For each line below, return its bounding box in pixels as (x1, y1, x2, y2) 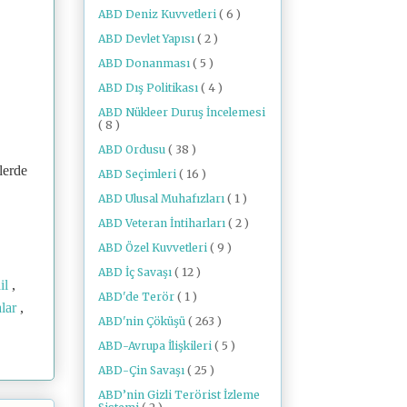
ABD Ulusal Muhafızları (98, 191, 227, 205)
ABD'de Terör (98, 289, 177, 303)
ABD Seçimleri (98, 166, 179, 181)
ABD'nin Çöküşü (98, 313, 188, 328)
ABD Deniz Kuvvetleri (98, 6, 219, 21)
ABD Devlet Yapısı (98, 31, 197, 45)
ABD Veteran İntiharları (98, 215, 228, 230)
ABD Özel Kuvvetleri (98, 240, 210, 254)
